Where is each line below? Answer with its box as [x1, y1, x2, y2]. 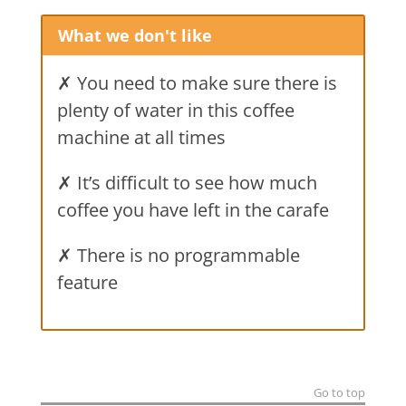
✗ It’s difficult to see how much [56, 169, 317, 195]
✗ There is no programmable [56, 242, 300, 267]
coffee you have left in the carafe [56, 197, 329, 222]
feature [56, 269, 118, 295]
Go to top [314, 383, 366, 401]
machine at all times [56, 124, 226, 150]
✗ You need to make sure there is [56, 70, 337, 95]
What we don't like [58, 24, 213, 46]
